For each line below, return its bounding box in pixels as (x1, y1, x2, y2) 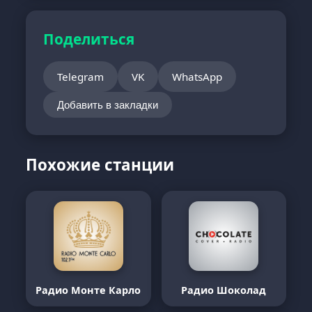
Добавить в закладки (57, 99, 159, 111)
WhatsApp (172, 70, 223, 84)
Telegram (57, 70, 104, 84)
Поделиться (43, 29, 135, 49)
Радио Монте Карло (36, 283, 141, 297)
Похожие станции (26, 154, 175, 175)
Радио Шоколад (181, 283, 267, 297)
